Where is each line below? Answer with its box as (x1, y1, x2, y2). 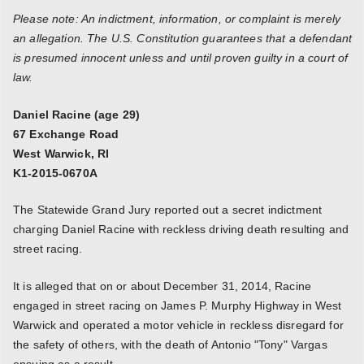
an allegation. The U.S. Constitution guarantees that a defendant (13, 32, 353, 45)
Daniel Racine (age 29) (13, 107, 141, 121)
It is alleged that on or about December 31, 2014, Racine (13, 279, 312, 292)
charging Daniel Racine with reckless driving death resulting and (13, 223, 349, 236)
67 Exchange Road (13, 127, 119, 141)
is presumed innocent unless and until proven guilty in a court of (13, 51, 349, 65)
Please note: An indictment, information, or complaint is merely (13, 12, 341, 26)
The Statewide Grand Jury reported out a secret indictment (13, 203, 323, 217)
